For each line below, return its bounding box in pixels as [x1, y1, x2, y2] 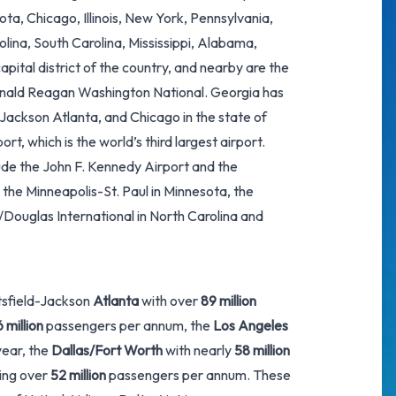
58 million [234, 341, 290, 359]
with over [139, 292, 201, 309]
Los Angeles [213, 316, 288, 334]
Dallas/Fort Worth [51, 341, 163, 359]
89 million [201, 292, 256, 309]
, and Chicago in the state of [98, 108, 267, 126]
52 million [50, 366, 106, 384]
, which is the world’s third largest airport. [21, 133, 265, 150]
